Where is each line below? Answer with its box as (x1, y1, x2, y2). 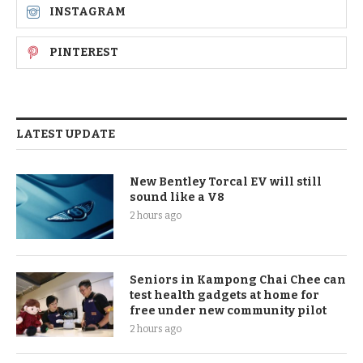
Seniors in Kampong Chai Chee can (130, 273, 346, 288)
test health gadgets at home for (130, 288, 319, 303)
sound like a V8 (130, 190, 224, 205)
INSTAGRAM (49, 5, 126, 19)
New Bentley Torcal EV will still (130, 175, 322, 190)
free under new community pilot (130, 304, 327, 318)
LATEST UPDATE (16, 127, 115, 142)
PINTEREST (49, 45, 118, 60)
